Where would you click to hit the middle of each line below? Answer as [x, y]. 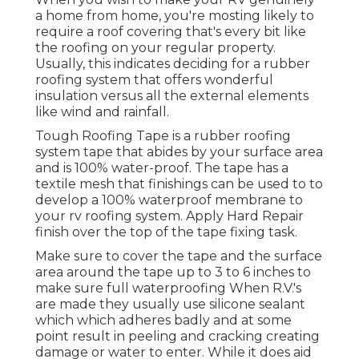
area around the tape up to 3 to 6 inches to [173, 272]
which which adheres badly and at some [163, 320]
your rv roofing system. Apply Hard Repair [169, 216]
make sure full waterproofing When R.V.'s [168, 288]
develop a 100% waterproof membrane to [169, 200]
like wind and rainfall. [102, 111]
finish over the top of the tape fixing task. [166, 232]
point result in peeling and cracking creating [177, 336]
